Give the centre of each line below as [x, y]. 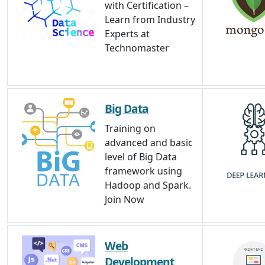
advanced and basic [149, 143]
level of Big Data [141, 157]
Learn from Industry [150, 20]
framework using [143, 171]
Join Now [125, 199]
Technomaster [137, 48]
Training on [130, 128]
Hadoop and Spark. [148, 185]
